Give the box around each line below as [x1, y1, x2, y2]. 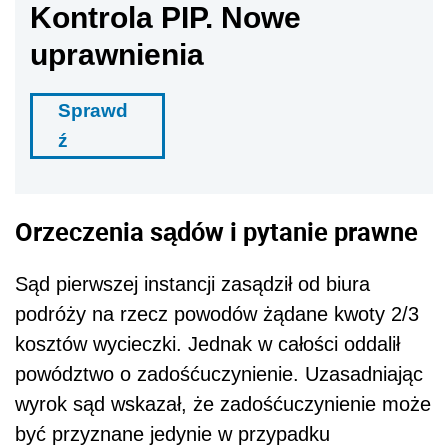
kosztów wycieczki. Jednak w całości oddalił [15, 332, 400, 355]
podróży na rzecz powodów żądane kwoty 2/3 [15, 302, 419, 325]
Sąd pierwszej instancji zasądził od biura [15, 272, 370, 295]
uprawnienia [30, 38, 204, 72]
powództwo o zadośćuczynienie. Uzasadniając [15, 362, 423, 385]
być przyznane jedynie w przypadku [15, 422, 330, 445]
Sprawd [58, 100, 128, 122]
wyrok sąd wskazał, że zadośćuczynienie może [15, 392, 431, 415]
